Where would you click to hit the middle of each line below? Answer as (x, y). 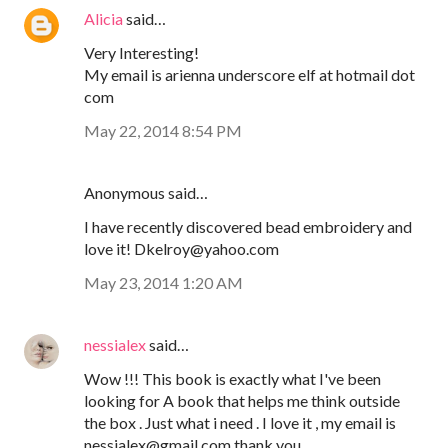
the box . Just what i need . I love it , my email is (240, 423)
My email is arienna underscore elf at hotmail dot (249, 75)
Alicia (103, 19)
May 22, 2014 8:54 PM (163, 131)
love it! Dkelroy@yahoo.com (181, 249)
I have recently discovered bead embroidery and (248, 227)
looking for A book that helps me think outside (242, 401)
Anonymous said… (146, 193)
